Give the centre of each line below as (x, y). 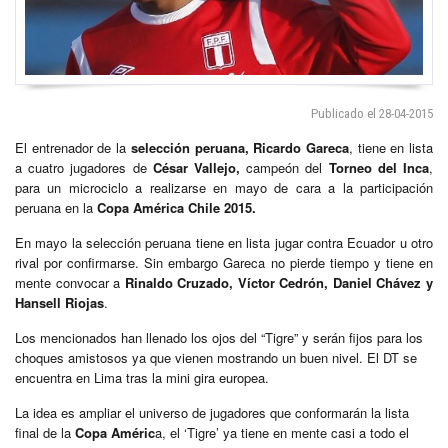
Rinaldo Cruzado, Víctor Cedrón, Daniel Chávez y (279, 282)
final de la (45, 432)
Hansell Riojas (59, 302)
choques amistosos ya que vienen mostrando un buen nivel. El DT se (216, 357)
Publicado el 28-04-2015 (372, 113)
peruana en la (56, 207)
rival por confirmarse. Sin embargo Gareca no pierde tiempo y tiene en (224, 262)
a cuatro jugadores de (84, 167)
